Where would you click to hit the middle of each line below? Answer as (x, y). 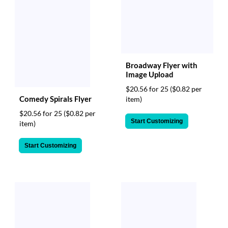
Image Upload (150, 75)
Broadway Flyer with (162, 65)
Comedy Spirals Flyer (55, 99)
